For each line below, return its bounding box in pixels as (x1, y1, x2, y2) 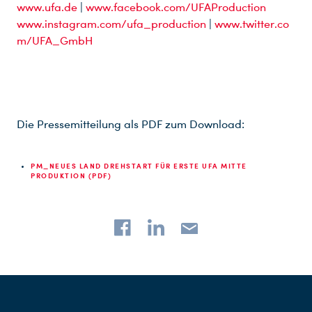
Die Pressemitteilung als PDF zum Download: (17, 117, 244, 131)
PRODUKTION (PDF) (31, 171, 111, 180)
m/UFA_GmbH (17, 33, 93, 47)
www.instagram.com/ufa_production (17, 17, 206, 31)
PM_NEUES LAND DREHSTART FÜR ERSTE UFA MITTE (31, 161, 247, 170)
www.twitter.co (214, 17, 289, 31)
